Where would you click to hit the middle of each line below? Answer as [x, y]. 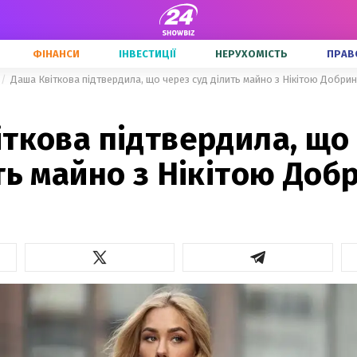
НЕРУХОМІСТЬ [251, 54]
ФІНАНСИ [56, 54]
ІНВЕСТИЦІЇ [147, 54]
